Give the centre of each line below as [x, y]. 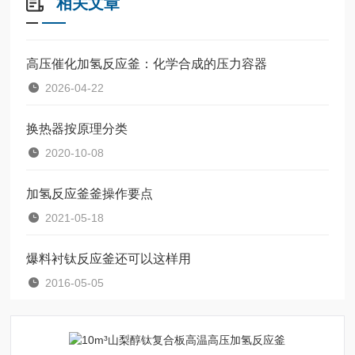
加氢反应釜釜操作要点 [90, 193]
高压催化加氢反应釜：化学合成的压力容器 [147, 63]
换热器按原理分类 [77, 128]
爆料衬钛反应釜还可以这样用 [109, 258]
